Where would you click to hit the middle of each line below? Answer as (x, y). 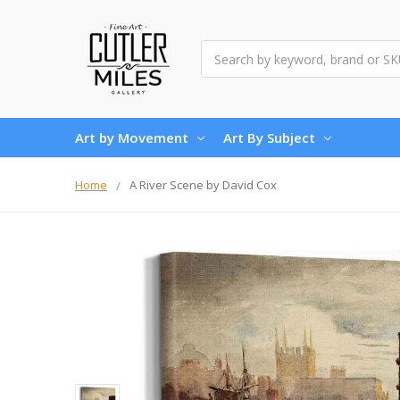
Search (221, 50)
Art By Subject (269, 137)
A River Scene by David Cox (203, 184)
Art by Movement (132, 137)
